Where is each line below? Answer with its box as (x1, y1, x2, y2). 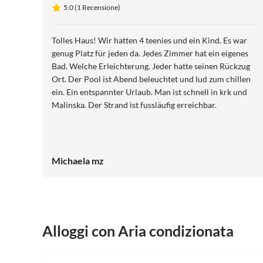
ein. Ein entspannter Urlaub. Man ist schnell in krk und (52, 87, 247, 97)
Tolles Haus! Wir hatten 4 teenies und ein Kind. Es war (52, 35, 247, 46)
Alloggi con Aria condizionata (42, 222, 234, 240)
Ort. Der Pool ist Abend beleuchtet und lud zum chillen (52, 74, 251, 85)
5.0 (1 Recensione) (63, 3, 120, 12)
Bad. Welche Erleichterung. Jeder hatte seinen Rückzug (52, 61, 250, 72)
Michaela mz (52, 155, 104, 167)
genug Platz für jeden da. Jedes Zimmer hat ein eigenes (52, 48, 248, 59)
